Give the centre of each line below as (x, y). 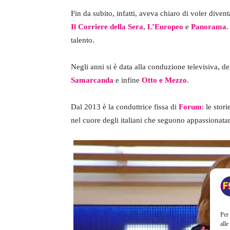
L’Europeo (164, 26)
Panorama (209, 26)
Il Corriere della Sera (107, 26)
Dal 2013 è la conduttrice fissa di (125, 107)
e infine (128, 80)
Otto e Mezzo (164, 80)
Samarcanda (92, 80)
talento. (83, 40)
